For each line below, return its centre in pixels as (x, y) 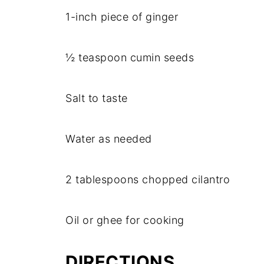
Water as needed (109, 139)
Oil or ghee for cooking (125, 220)
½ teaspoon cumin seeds (130, 57)
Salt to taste (97, 98)
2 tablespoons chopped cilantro (148, 179)
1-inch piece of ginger (122, 17)
